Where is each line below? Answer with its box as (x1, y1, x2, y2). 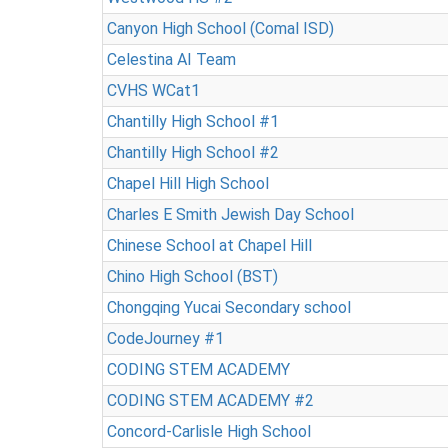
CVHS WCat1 (107, 81, 200, 100)
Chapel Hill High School (107, 174, 269, 193)
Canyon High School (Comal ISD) (107, 19, 334, 38)
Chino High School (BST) (107, 267, 278, 286)
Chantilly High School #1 (107, 112, 279, 131)
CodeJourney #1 (107, 329, 224, 348)
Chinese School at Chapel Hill (107, 236, 312, 255)
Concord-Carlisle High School (107, 422, 311, 441)
